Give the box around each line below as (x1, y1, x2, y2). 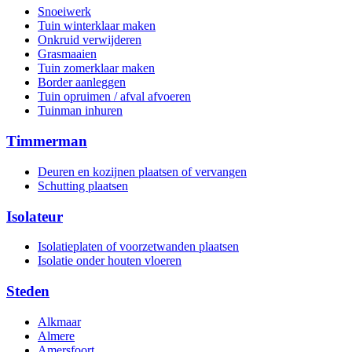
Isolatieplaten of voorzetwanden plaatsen (38, 240, 239, 254)
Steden (6, 282, 49, 299)
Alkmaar (38, 314, 81, 328)
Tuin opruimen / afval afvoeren (38, 90, 191, 104)
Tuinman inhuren (38, 104, 123, 118)
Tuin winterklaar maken (38, 19, 156, 33)
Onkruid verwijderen (38, 33, 141, 47)
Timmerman (6, 133, 87, 150)
